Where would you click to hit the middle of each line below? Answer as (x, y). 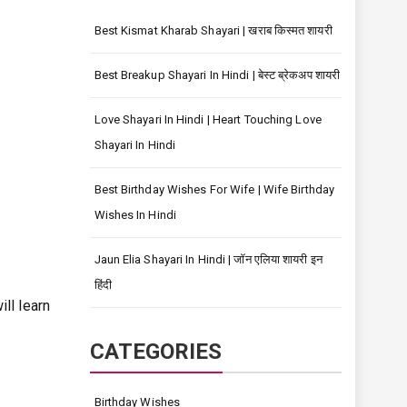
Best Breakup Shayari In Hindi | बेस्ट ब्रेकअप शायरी (217, 75)
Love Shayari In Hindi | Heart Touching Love (208, 119)
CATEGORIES (156, 352)
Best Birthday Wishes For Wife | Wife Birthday (214, 189)
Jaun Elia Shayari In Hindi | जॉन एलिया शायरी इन (208, 259)
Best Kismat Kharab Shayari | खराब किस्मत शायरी (213, 30)
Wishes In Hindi (135, 215)
